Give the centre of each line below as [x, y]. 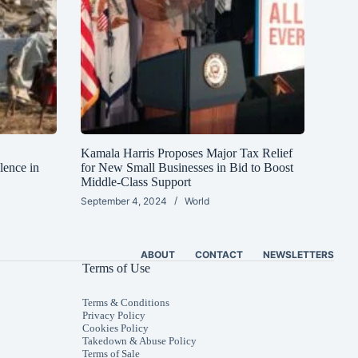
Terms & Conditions [126, 303]
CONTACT [219, 255]
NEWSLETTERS [298, 255]
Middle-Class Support [135, 182]
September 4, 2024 [123, 201]
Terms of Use [117, 268]
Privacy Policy [114, 316]
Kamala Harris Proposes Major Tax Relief [186, 153]
